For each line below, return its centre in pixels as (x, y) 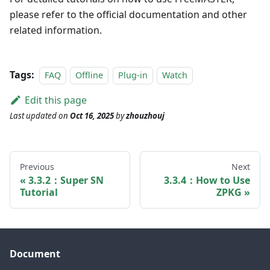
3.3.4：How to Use (207, 181)
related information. (56, 30)
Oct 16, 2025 (92, 116)
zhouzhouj (145, 116)
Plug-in (133, 75)
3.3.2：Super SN (66, 181)
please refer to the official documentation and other (128, 15)
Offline (89, 75)
